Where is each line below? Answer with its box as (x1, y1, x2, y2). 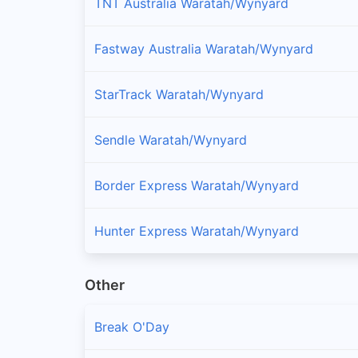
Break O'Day (94, 319, 169, 336)
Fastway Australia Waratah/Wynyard (94, 40, 313, 57)
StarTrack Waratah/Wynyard (94, 86, 264, 102)
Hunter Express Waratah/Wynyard (94, 222, 299, 239)
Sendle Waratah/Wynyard (94, 131, 247, 148)
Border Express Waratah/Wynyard (94, 177, 299, 193)
